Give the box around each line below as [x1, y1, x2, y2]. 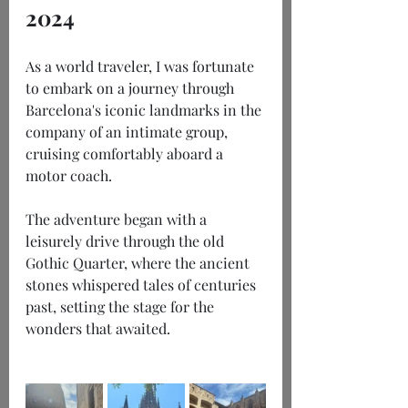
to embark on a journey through [25, 78, 238, 98]
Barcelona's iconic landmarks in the [25, 100, 265, 120]
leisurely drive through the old [25, 231, 228, 251]
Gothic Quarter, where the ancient [25, 253, 253, 273]
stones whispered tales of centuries [25, 275, 260, 295]
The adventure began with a [25, 209, 210, 229]
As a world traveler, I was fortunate [25, 56, 258, 76]
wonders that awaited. [25, 319, 170, 339]
